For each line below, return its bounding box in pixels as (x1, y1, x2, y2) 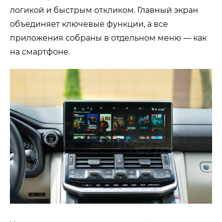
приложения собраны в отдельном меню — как (10, 33, 207, 43)
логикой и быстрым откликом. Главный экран (10, 5, 198, 15)
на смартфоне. (10, 47, 70, 56)
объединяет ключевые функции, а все (10, 19, 168, 29)
